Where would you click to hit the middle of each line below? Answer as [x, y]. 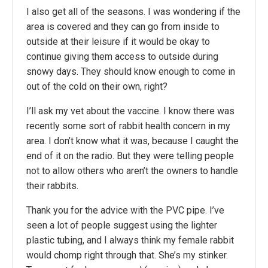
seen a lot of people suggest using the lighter [122, 225]
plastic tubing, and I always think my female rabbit [130, 240]
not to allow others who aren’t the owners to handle [132, 170]
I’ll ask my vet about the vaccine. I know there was [130, 111]
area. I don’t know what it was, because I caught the [133, 141]
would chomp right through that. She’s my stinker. [127, 255]
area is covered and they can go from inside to [123, 26]
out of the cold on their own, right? [97, 86]
